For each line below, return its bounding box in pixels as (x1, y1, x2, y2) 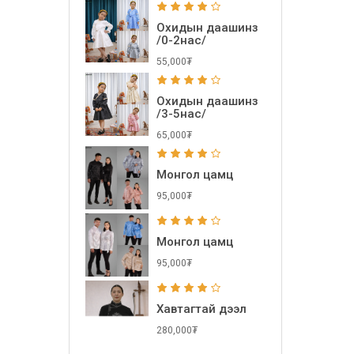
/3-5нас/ (156, 106, 206, 121)
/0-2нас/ (156, 32, 206, 47)
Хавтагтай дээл (156, 301, 247, 316)
